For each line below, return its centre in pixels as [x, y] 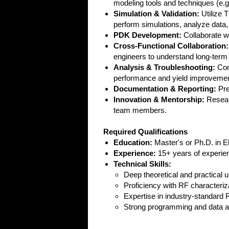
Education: [133, 142]
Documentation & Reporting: [165, 89]
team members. [140, 110]
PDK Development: [147, 35]
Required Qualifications [145, 132]
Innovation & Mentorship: [159, 99]
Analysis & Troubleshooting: [164, 67]
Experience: [135, 153]
